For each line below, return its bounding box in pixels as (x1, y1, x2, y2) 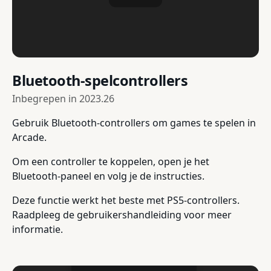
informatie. (12, 223, 63, 237)
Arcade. (12, 131, 47, 145)
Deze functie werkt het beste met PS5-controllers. (12, 194, 240, 207)
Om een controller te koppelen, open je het (12, 155, 209, 169)
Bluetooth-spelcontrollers (12, 71, 188, 91)
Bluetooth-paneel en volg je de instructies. (12, 169, 204, 183)
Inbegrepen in (12, 92, 79, 106)
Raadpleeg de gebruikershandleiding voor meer (12, 208, 232, 222)
